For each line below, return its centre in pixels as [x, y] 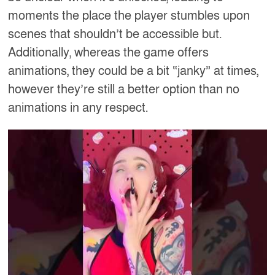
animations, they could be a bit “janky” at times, [134, 72]
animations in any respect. [78, 108]
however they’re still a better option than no [124, 90]
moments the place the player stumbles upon [129, 16]
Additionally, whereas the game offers [109, 53]
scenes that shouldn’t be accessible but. [115, 35]
